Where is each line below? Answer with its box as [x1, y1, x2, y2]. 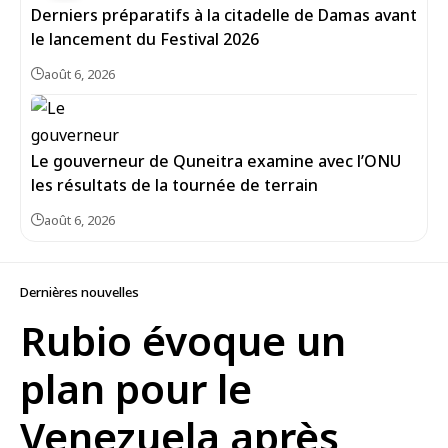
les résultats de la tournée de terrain [31, 174, 318, 196]
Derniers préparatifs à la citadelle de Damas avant [31, 4, 417, 26]
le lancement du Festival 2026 [31, 28, 267, 50]
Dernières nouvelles [20, 283, 139, 301]
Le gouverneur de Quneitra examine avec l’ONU [31, 150, 401, 172]
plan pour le [20, 361, 252, 416]
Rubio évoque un [20, 313, 346, 368]
